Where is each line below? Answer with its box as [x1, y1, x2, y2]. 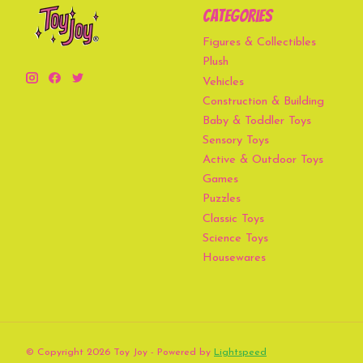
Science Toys [202, 232, 268, 245]
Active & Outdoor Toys [202, 154, 323, 167]
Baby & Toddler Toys [202, 114, 311, 127]
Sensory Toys [202, 135, 269, 147]
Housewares [202, 251, 266, 264]
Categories [202, 6, 272, 26]
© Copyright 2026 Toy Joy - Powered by [26, 348, 214, 358]
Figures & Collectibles [202, 36, 316, 49]
